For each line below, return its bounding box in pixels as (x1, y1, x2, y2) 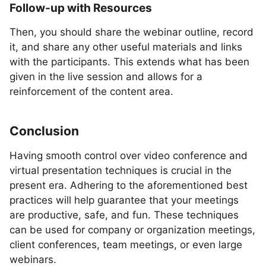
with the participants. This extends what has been (9, 56, 249, 68)
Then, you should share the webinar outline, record (9, 26, 254, 38)
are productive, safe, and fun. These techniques (9, 209, 239, 221)
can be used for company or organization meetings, (9, 224, 255, 236)
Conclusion (9, 123, 79, 138)
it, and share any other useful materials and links (9, 41, 242, 53)
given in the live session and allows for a (9, 71, 202, 83)
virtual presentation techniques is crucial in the (9, 164, 232, 176)
